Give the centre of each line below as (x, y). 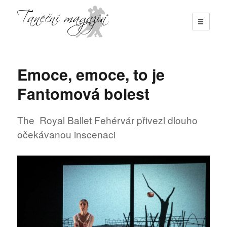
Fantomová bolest (84, 93)
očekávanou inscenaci (67, 134)
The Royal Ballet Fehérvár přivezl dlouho (108, 120)
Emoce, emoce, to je (91, 74)
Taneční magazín (64, 52)
